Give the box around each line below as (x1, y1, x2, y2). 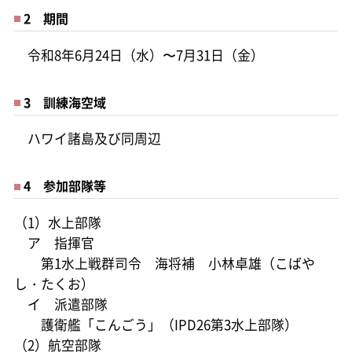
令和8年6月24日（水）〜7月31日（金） (13, 45, 264, 64)
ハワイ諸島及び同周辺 (13, 129, 161, 148)
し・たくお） (13, 274, 94, 294)
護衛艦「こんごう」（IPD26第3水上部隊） (13, 315, 298, 335)
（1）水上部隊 (13, 213, 101, 233)
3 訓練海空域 (23, 92, 106, 112)
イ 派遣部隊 (13, 295, 108, 314)
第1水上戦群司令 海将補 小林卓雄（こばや (13, 254, 315, 273)
